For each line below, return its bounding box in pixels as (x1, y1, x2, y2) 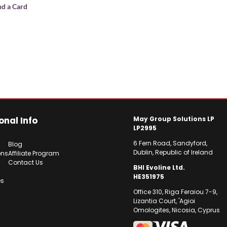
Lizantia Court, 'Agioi (133, 196, 195, 205)
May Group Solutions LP (133, 114, 214, 123)
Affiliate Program (8, 149, 59, 158)
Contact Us (8, 158, 43, 167)
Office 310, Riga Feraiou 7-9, (133, 187, 217, 196)
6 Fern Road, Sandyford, (133, 138, 207, 147)
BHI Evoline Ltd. (133, 163, 185, 172)
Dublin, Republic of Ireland (133, 147, 213, 157)
